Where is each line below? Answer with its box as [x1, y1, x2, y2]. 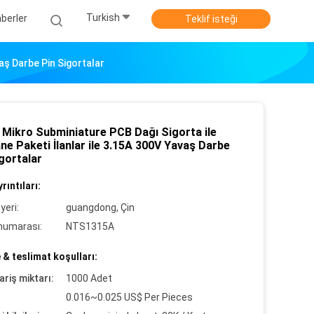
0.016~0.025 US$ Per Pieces [66, 292, 193, 303]
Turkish [86, 12, 120, 24]
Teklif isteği [184, 13, 238, 25]
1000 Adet [66, 273, 112, 284]
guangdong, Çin [66, 202, 135, 213]
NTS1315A [66, 221, 114, 232]
